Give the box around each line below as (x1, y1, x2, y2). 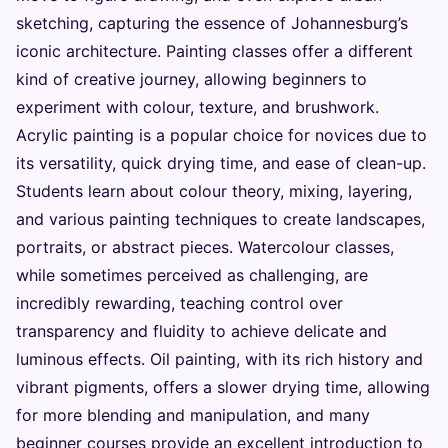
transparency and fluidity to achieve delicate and (16, 321, 387, 341)
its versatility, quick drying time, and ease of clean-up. (16, 153, 426, 173)
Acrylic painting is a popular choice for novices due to (16, 125, 427, 145)
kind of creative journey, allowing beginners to (16, 69, 367, 89)
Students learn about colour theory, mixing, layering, (16, 181, 412, 201)
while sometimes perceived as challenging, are (16, 265, 368, 285)
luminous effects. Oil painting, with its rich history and (16, 349, 423, 369)
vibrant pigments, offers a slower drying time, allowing (16, 377, 430, 397)
